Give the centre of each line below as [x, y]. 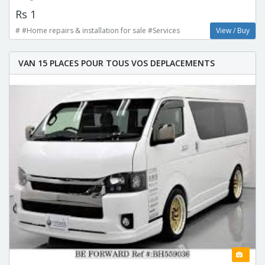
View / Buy [233, 30]
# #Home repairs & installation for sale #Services [98, 30]
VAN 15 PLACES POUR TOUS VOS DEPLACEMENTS [117, 63]
